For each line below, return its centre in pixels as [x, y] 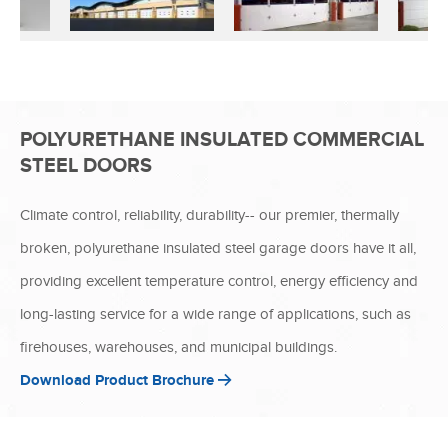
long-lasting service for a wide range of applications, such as [215, 313]
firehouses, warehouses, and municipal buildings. [178, 346]
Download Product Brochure [119, 380]
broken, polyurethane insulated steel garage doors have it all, [218, 247]
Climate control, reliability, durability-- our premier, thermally [209, 214]
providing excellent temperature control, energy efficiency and [219, 280]
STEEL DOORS [86, 165]
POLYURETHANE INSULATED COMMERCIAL [222, 139]
